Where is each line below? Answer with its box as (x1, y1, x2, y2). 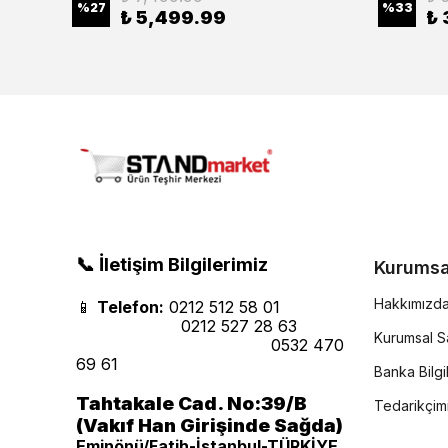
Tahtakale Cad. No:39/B (76, 392, 307, 416)
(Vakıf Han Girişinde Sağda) (76, 414, 343, 438)
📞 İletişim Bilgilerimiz (76, 253, 268, 277)
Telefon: (97, 297, 164, 318)
